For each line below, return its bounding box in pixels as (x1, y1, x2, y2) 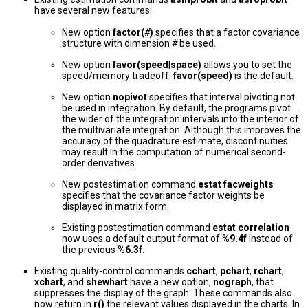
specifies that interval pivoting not (147, 91, 295, 103)
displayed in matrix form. (62, 201, 169, 212)
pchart (220, 265, 250, 277)
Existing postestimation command (62, 222, 212, 234)
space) (170, 59, 201, 71)
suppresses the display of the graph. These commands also (34, 287, 292, 299)
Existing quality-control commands (34, 265, 186, 277)
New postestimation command (62, 179, 198, 190)
